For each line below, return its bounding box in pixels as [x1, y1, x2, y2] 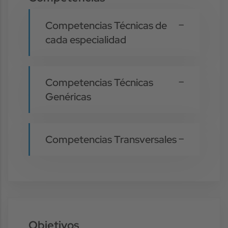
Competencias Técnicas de [45, 18, 167, 32]
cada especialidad [45, 33, 126, 46]
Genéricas [45, 90, 91, 103]
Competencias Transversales [45, 132, 177, 146]
